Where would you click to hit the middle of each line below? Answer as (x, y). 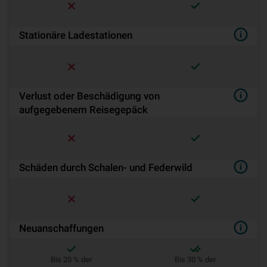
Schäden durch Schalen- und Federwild (106, 167)
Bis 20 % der (72, 260)
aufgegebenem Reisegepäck (83, 110)
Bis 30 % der (195, 260)
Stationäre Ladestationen (76, 35)
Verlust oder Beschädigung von (89, 96)
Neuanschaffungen (61, 228)
